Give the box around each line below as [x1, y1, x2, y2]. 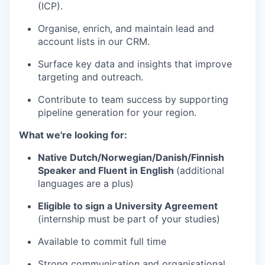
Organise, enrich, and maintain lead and [38, 22, 214, 35]
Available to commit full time [38, 235, 166, 248]
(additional [176, 164, 224, 177]
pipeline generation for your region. [38, 106, 196, 119]
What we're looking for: [19, 129, 127, 141]
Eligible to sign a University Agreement [38, 200, 218, 212]
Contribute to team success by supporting [38, 93, 228, 106]
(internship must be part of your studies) [38, 213, 220, 225]
